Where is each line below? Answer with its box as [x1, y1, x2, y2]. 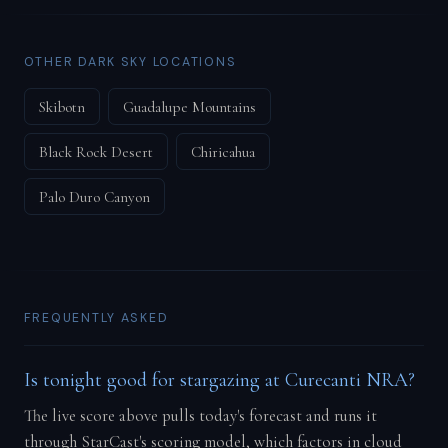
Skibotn [39, 97, 85, 116]
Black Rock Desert [39, 142, 153, 161]
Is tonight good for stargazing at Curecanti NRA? [23, 367, 415, 392]
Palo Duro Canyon [39, 187, 150, 206]
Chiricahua [191, 142, 256, 161]
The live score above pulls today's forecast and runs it [23, 406, 377, 427]
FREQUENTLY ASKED [23, 310, 169, 327]
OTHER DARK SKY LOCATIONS [23, 53, 237, 70]
